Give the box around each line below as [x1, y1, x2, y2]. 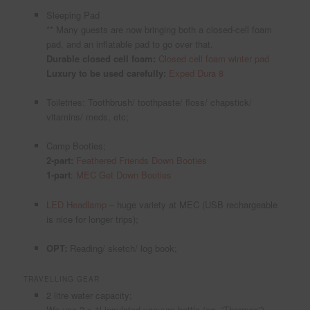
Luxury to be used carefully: [46, 66, 169, 80]
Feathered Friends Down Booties [75, 154, 207, 167]
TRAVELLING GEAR [24, 273, 100, 284]
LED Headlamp [46, 197, 107, 211]
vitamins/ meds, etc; [46, 110, 129, 124]
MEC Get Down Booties [75, 168, 172, 182]
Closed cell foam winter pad [158, 52, 269, 66]
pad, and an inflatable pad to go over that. [46, 37, 213, 51]
